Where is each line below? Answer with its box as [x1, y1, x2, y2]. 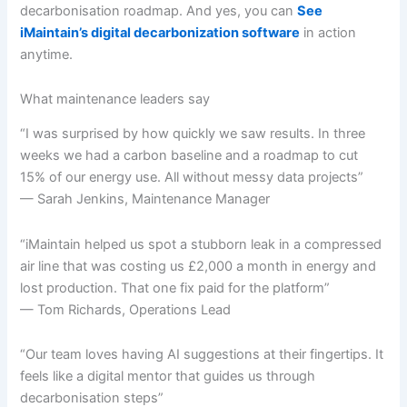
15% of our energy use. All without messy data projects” [20, 169, 364, 186]
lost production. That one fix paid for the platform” [20, 279, 331, 296]
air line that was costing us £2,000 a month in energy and [20, 257, 377, 274]
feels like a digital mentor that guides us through [20, 368, 316, 385]
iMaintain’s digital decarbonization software [20, 24, 301, 41]
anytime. [20, 45, 74, 63]
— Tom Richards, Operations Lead [20, 301, 232, 318]
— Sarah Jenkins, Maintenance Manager [20, 191, 271, 208]
